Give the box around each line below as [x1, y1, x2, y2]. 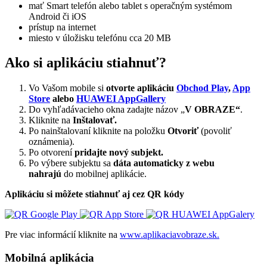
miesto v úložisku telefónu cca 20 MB [29, 32, 171, 43]
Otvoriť [167, 126, 198, 136]
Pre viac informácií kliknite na [5, 229, 120, 240]
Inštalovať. [73, 115, 117, 126]
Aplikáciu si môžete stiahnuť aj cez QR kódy [5, 189, 184, 200]
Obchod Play [176, 83, 228, 94]
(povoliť [198, 126, 232, 136]
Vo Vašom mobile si [29, 83, 106, 94]
